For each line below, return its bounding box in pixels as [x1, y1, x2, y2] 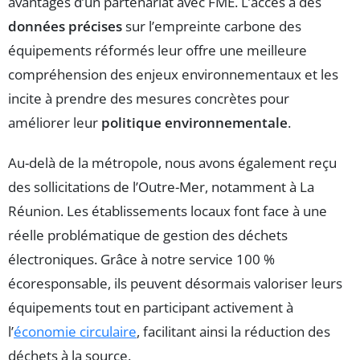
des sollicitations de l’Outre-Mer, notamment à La [8, 177, 314, 196]
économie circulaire [14, 321, 137, 341]
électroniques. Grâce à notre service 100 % [8, 249, 275, 268]
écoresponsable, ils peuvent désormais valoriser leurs [8, 273, 342, 292]
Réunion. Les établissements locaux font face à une [8, 201, 327, 220]
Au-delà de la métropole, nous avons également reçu [8, 153, 337, 172]
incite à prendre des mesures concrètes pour [8, 88, 289, 108]
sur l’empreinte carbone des [122, 16, 301, 35]
